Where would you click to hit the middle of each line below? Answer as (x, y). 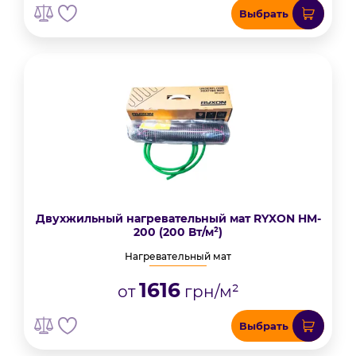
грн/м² (209, 292)
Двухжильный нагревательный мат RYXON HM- (178, 219)
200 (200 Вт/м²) (178, 232)
